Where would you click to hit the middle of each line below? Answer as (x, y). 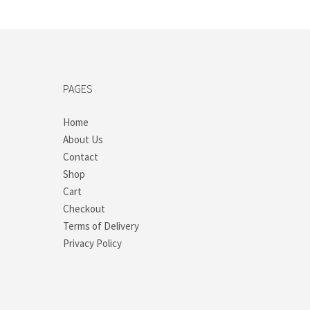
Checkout (84, 209)
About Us (83, 140)
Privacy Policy (93, 244)
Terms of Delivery (101, 226)
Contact (81, 157)
